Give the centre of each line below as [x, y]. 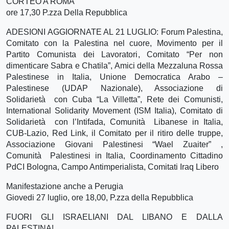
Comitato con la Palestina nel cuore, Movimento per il [114, 43]
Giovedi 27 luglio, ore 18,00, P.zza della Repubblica [100, 197]
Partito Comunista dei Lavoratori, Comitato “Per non [114, 54]
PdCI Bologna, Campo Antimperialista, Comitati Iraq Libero [112, 167]
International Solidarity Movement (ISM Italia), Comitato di [114, 110]
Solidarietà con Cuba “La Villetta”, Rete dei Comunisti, [114, 99]
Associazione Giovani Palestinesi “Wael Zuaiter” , [114, 144]
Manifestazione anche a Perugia [65, 186]
